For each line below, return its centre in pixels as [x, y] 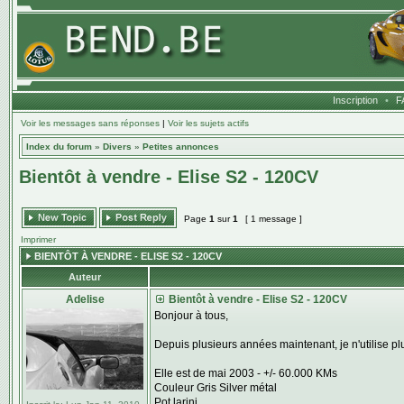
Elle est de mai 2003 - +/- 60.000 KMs [246, 373]
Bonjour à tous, [191, 316]
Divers [117, 147]
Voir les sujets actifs [208, 123]
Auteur [85, 277]
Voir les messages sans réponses [90, 123]
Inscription [355, 100]
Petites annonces [181, 147]
